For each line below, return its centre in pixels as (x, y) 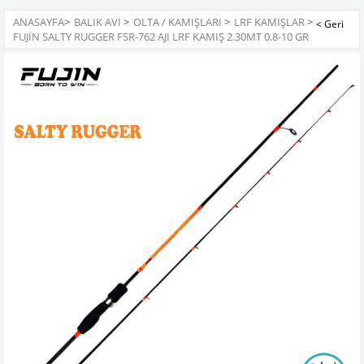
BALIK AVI (97, 22)
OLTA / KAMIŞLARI (178, 22)
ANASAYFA (39, 22)
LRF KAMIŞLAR (269, 22)
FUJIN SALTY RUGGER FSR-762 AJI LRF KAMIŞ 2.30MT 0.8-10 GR (161, 37)
